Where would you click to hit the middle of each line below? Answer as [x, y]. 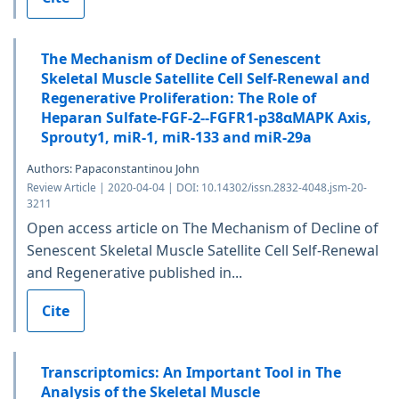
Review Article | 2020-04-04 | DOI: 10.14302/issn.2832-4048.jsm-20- [197, 187]
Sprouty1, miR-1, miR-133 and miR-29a [176, 137]
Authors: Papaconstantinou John [113, 168]
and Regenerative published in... [134, 272]
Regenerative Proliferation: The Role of [179, 98]
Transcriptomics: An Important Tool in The [191, 372]
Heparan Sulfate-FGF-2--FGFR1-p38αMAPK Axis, [206, 117]
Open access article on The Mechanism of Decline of [203, 228]
